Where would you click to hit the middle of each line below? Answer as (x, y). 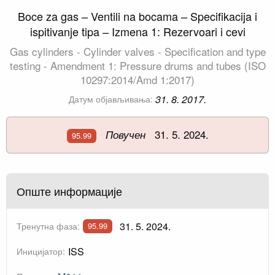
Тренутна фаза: (48, 226)
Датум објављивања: (110, 99)
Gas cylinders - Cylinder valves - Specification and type (137, 52)
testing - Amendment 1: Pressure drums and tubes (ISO (137, 66)
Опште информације (69, 191)
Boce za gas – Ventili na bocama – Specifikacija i (137, 16)
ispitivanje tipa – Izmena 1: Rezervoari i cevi (137, 32)
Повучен (125, 135)
